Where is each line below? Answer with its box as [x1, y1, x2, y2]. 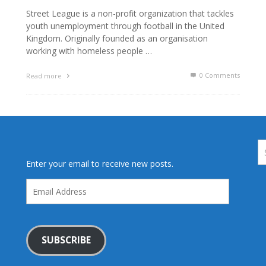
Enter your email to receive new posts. [26, 157, 173, 169]
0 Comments [198, 71, 240, 80]
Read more [26, 71, 64, 81]
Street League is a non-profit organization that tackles [26, 8, 234, 20]
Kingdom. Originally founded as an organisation [26, 33, 208, 45]
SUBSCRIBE [41, 233, 91, 247]
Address [26, 191, 56, 202]
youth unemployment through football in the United [26, 20, 224, 32]
